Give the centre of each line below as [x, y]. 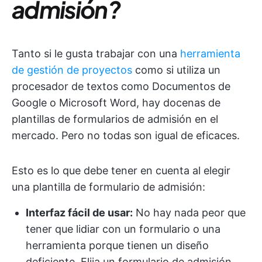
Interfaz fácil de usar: [79, 213]
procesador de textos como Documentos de [121, 86]
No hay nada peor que [189, 213]
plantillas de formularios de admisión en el [115, 119]
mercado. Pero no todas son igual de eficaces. [126, 135]
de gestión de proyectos [72, 70]
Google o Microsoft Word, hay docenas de [116, 103]
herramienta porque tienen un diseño [117, 245]
